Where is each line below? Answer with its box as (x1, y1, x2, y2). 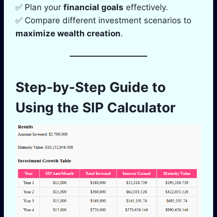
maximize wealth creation (15, 28, 121, 38)
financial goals (63, 2, 124, 12)
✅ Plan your (15, 2, 63, 12)
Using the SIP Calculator (15, 99, 175, 116)
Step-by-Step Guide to (15, 78, 166, 95)
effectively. (124, 2, 168, 12)
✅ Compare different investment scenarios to (15, 15, 191, 25)
